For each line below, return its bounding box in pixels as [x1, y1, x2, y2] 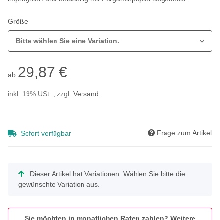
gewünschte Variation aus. [18, 180, 100, 189]
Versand [73, 90, 99, 98]
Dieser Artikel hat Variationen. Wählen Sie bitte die [28, 170, 185, 178]
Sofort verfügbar [21, 129, 71, 137]
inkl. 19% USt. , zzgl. [8, 90, 73, 98]
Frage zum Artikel [157, 129, 212, 137]
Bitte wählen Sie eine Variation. [16, 37, 119, 45]
